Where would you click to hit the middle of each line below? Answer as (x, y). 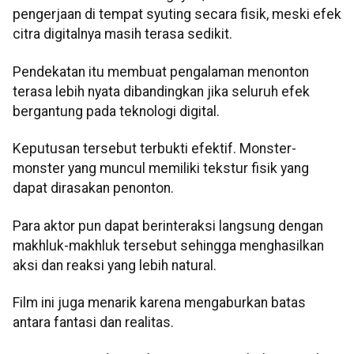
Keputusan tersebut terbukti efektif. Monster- (154, 149)
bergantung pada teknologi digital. (116, 111)
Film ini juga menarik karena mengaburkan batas (159, 302)
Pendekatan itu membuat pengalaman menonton (161, 72)
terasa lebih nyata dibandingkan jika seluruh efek (161, 91)
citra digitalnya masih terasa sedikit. (122, 34)
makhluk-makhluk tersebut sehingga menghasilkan (168, 245)
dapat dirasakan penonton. (93, 188)
